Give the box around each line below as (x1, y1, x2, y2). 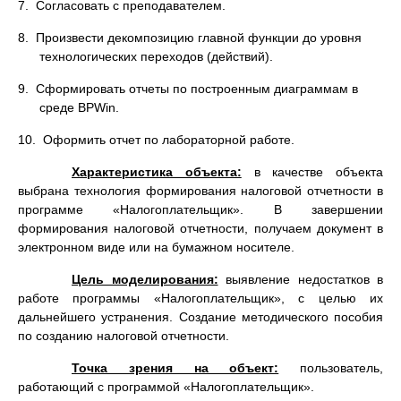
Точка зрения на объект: (72, 361, 279, 375)
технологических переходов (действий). (39, 49, 273, 64)
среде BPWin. (39, 100, 119, 115)
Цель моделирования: (72, 272, 218, 286)
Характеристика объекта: (72, 165, 242, 179)
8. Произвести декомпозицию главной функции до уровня (18, 30, 362, 45)
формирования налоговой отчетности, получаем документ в (18, 221, 383, 235)
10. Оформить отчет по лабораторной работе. (18, 132, 294, 147)
